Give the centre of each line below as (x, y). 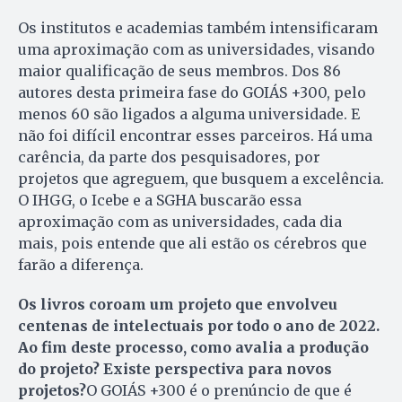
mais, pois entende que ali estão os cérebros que (192, 243)
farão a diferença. (81, 264)
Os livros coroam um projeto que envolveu (178, 304)
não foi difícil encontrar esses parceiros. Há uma (195, 135)
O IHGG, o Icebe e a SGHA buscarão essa (160, 200)
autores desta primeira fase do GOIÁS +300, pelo (192, 92)
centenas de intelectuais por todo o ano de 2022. (199, 325)
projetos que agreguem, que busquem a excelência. (201, 178)
